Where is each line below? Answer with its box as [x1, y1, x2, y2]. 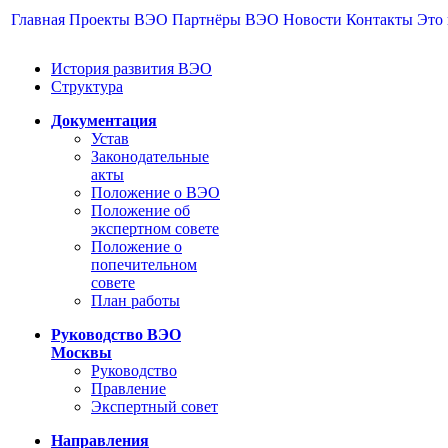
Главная [11, 11, 65, 28]
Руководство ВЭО [51, 326, 181, 343]
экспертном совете [91, 220, 219, 237]
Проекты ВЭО [69, 11, 168, 28]
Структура [51, 78, 123, 95]
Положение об [91, 202, 190, 219]
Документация [51, 112, 157, 129]
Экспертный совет [91, 398, 218, 415]
